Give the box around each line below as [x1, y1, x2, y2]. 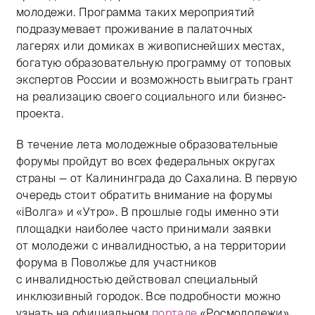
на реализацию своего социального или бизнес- [16, 90, 287, 103]
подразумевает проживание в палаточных [16, 22, 253, 36]
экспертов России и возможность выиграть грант [16, 73, 293, 86]
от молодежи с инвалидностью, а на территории [16, 239, 287, 252]
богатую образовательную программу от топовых [16, 56, 292, 70]
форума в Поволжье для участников [16, 256, 217, 269]
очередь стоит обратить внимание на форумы [16, 188, 273, 202]
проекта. [16, 107, 64, 120]
